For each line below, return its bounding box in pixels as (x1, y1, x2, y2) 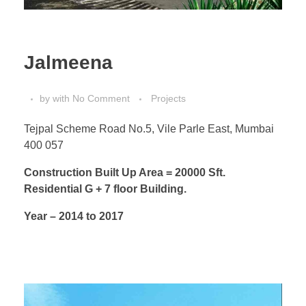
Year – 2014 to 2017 (24, 210, 124, 222)
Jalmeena (24, 51, 113, 73)
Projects (151, 92, 186, 104)
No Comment (72, 92, 130, 104)
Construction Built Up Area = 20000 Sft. (24, 166, 225, 178)
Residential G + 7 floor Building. (24, 182, 186, 195)
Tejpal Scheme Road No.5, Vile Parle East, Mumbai (24, 122, 274, 135)
